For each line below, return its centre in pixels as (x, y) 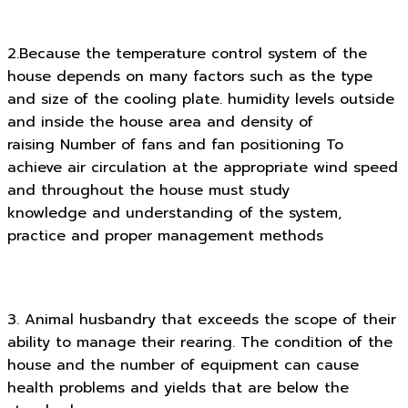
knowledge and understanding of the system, (174, 213)
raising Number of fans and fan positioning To (175, 144)
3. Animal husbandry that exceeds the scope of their (202, 320)
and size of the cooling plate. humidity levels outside (201, 99)
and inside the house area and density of (160, 122)
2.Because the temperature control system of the (187, 53)
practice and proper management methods (165, 235)
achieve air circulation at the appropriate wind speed (203, 167)
